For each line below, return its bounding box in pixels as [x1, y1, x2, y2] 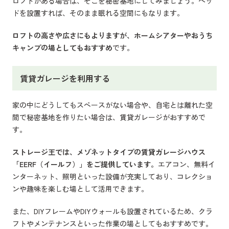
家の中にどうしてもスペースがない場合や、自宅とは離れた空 [12, 100, 213, 110]
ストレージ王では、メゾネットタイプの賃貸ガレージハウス [12, 147, 205, 157]
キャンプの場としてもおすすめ [12, 42, 112, 53]
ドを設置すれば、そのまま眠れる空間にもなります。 [12, 8, 184, 18]
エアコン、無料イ [158, 159, 215, 170]
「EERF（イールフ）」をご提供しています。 [12, 159, 158, 170]
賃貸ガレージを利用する [20, 72, 110, 85]
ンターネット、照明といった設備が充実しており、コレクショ [12, 171, 213, 182]
